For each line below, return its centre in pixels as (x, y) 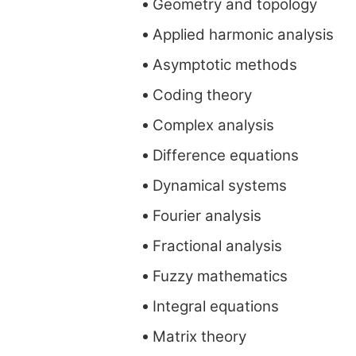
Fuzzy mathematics (220, 276)
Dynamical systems (220, 185)
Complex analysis (213, 125)
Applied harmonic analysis (243, 34)
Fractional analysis (217, 246)
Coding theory (202, 95)
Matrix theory (199, 336)
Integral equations (216, 306)
